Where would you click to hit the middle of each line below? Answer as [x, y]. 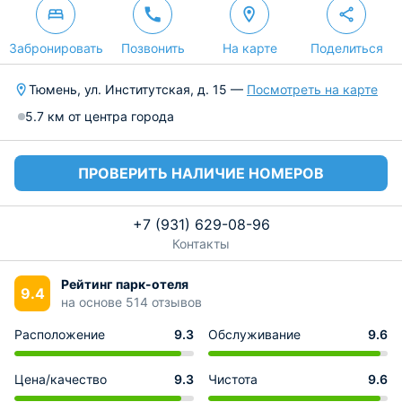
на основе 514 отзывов [131, 302]
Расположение [60, 334]
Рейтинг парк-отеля [125, 284]
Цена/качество [61, 379]
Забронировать [56, 48]
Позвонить [153, 48]
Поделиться [346, 48]
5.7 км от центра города [100, 116]
